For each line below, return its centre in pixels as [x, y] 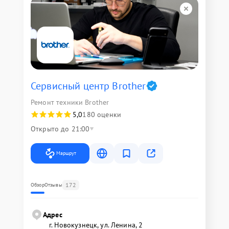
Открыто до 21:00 [60, 129]
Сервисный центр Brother [88, 86]
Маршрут [66, 153]
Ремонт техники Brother [70, 102]
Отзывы [53, 185]
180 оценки [102, 114]
